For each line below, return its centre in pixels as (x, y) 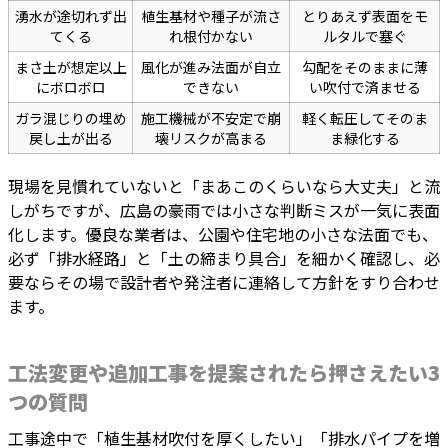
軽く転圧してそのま (364, 118)
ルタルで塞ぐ (364, 36)
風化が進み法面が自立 (211, 67)
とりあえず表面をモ (364, 16)
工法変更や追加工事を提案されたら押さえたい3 (224, 373)
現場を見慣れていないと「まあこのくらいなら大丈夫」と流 (224, 186)
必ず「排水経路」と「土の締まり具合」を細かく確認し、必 (224, 258)
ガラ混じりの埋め (70, 118)
